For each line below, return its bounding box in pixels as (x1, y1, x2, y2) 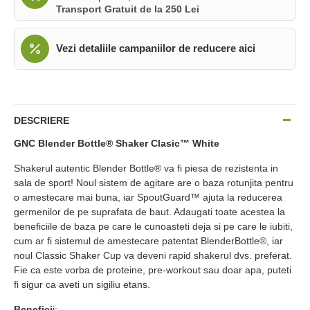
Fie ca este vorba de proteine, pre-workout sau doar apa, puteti (14, 264, 291, 275)
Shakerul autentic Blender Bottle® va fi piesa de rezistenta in (14, 162, 278, 174)
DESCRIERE (14, 114, 69, 126)
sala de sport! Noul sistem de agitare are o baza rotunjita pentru (14, 176, 293, 188)
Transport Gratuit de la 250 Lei (56, 3, 199, 15)
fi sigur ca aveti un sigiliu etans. (14, 278, 150, 290)
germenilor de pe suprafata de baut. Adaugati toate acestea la (14, 206, 285, 217)
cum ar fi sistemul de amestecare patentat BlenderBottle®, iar (14, 235, 283, 246)
